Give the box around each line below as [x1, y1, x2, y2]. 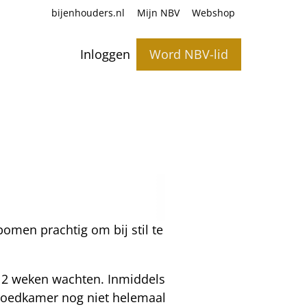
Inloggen [79, 45, 130, 62]
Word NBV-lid [149, 45, 228, 62]
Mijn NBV [136, 7, 180, 19]
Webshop [191, 7, 235, 19]
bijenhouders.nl [51, 7, 125, 19]
